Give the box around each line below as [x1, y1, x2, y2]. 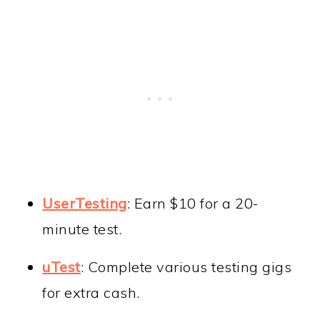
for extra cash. [42, 284, 140, 302]
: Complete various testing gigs [80, 258, 292, 276]
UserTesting [42, 194, 127, 213]
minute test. [42, 220, 122, 239]
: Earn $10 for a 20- [126, 194, 259, 213]
